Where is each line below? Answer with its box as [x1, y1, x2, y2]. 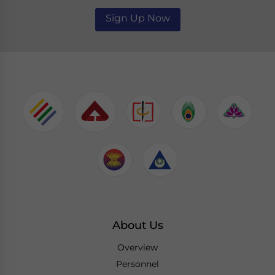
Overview [117, 242, 158, 254]
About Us [112, 219, 163, 233]
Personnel [116, 258, 159, 270]
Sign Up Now [105, 12, 170, 25]
